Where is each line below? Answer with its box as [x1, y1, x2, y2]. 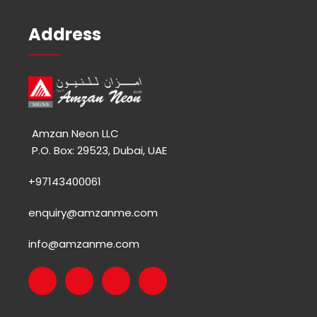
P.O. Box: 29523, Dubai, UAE [32, 142, 167, 158]
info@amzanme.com [28, 236, 139, 251]
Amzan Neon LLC [32, 125, 119, 141]
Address [28, 22, 101, 46]
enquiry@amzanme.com [28, 204, 158, 220]
